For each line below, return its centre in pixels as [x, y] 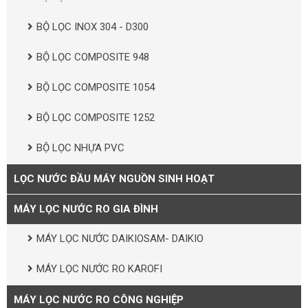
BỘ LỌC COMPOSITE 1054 [96, 87]
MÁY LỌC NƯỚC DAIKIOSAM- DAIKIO [120, 238]
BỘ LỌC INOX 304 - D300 [92, 26]
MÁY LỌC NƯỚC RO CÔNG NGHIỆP [99, 299]
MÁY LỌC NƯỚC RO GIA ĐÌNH [86, 209]
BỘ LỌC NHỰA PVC [80, 147]
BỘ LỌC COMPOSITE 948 [93, 57]
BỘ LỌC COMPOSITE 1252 [96, 117]
